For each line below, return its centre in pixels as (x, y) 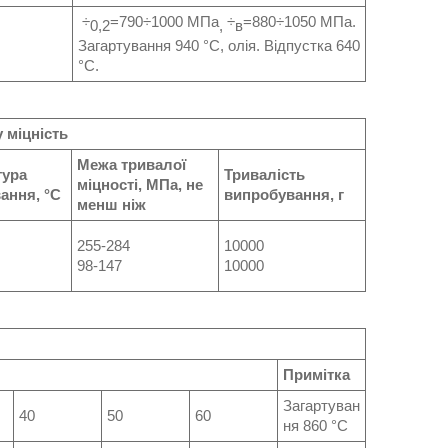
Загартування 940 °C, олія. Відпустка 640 (219, 45)
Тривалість (264, 174)
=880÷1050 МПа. (299, 21)
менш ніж (111, 204)
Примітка (316, 374)
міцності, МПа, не (140, 184)
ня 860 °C (315, 425)
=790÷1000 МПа (164, 21)
